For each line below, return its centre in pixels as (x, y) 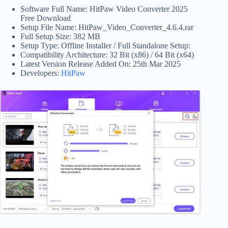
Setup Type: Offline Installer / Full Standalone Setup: (105, 46)
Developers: (41, 73)
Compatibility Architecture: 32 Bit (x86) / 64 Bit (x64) (107, 55)
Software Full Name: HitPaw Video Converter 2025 (104, 9)
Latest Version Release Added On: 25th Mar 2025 (101, 64)
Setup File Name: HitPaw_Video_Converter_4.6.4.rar (107, 27)
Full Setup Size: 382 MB (60, 37)
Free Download (46, 18)
